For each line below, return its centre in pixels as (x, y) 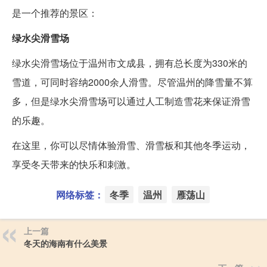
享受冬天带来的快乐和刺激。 (74, 164)
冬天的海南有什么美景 (66, 243)
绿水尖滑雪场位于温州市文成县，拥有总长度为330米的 (130, 63)
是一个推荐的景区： (55, 13)
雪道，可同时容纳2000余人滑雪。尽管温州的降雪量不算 (132, 82)
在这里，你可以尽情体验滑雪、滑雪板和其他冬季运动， (131, 145)
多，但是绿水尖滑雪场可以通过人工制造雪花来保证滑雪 (131, 101)
